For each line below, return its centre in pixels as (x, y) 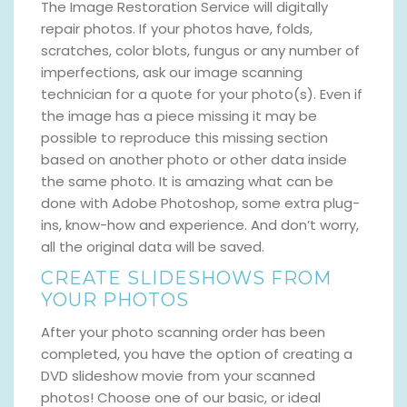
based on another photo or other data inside (194, 160)
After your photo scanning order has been (183, 333)
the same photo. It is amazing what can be (187, 182)
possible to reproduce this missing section (184, 138)
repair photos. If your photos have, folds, (177, 29)
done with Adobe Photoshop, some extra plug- (200, 203)
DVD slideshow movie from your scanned (178, 376)
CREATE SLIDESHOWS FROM (186, 278)
